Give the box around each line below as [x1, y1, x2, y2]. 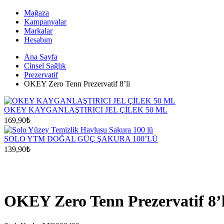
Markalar [24, 26, 52, 35]
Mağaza [24, 8, 49, 17]
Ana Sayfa [24, 52, 57, 61]
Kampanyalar [24, 17, 66, 26]
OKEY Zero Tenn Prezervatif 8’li [24, 79, 130, 88]
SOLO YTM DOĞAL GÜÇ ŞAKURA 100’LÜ [4, 134, 158, 143]
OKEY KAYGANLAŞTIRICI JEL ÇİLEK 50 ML [4, 105, 167, 114]
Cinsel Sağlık [24, 61, 66, 70]
